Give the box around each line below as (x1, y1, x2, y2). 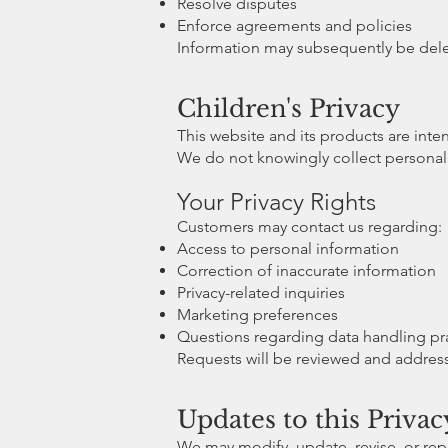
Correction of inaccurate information (177, 260, 436, 280)
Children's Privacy (177, 93, 400, 123)
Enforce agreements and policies (177, 15, 412, 35)
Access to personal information (177, 238, 399, 258)
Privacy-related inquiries (177, 282, 345, 302)
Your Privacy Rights (177, 186, 376, 216)
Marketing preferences (177, 304, 338, 324)
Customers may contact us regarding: (177, 216, 442, 236)
